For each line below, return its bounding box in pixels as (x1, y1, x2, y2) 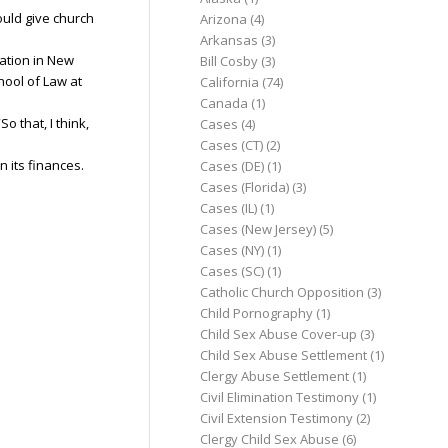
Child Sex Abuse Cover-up (200, 325, 358, 343)
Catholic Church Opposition (200, 283, 365, 301)
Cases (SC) (200, 262, 265, 280)
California (200, 73, 260, 91)
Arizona (200, 10, 248, 28)
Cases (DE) (200, 157, 265, 175)
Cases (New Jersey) (200, 220, 317, 238)
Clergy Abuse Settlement (200, 367, 350, 385)
